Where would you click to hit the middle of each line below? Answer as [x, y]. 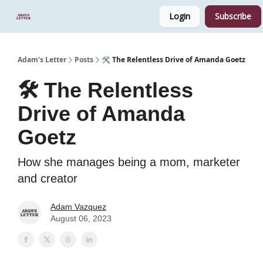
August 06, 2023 [81, 218]
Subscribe [233, 16]
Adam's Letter [42, 60]
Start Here [64, 17]
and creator [48, 178]
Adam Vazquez [78, 207]
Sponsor [104, 17]
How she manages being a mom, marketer [129, 162]
